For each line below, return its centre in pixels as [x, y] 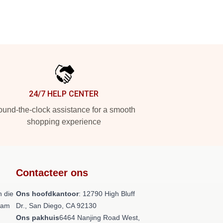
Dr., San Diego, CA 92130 [56, 206]
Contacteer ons [52, 173]
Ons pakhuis [38, 218]
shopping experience [64, 122]
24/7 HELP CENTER [64, 94]
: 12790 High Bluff [107, 194]
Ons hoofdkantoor [47, 194]
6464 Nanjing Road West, [100, 218]
